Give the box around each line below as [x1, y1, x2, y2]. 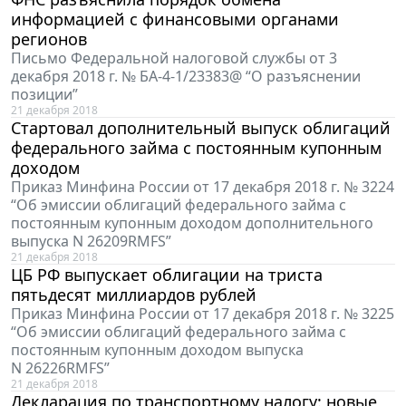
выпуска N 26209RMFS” [11, 231, 171, 252]
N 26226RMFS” [11, 358, 110, 379]
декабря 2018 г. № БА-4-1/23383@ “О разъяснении [11, 66, 361, 87]
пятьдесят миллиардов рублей [11, 284, 256, 306]
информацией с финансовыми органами [11, 8, 339, 31]
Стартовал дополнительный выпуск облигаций [11, 117, 391, 140]
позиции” [11, 84, 78, 105]
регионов [11, 28, 87, 51]
